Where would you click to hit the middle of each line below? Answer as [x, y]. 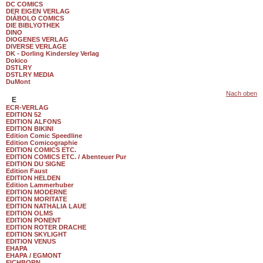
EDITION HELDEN [33, 178]
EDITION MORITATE [36, 199]
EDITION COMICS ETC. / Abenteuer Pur [66, 157]
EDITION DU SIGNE [36, 164]
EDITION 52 [23, 114]
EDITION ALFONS [33, 122]
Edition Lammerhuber [40, 185]
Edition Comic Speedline [44, 136]
